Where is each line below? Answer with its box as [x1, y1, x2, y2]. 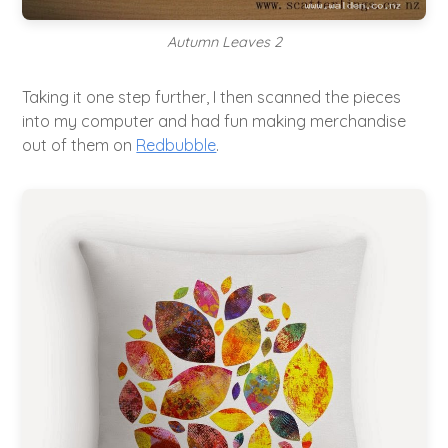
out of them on [22, 135, 137, 156]
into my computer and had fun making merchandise [22, 111, 407, 132]
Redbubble [136, 135, 217, 156]
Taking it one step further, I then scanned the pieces [22, 87, 402, 108]
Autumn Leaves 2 [166, 33, 282, 52]
